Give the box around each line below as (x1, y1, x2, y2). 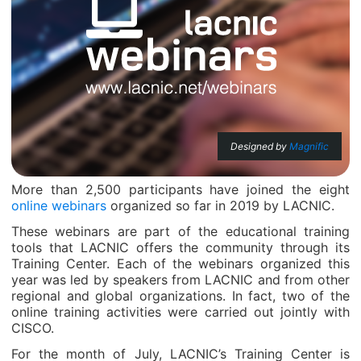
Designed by (230, 140, 289, 152)
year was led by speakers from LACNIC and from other (11, 272, 350, 288)
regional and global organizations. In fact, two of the (11, 288, 350, 304)
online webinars (11, 197, 106, 214)
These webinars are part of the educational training (11, 223, 350, 239)
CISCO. (11, 320, 54, 336)
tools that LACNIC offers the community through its (11, 239, 350, 255)
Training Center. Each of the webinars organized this (11, 255, 350, 272)
